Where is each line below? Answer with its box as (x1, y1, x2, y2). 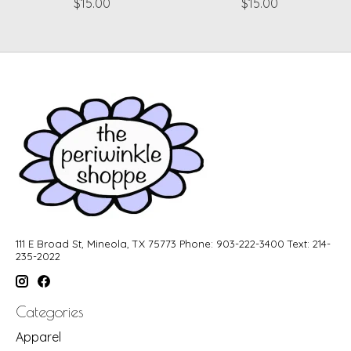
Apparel (16, 329, 61, 346)
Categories (16, 303, 83, 321)
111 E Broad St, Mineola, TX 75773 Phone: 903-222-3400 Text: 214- (16, 237, 331, 250)
